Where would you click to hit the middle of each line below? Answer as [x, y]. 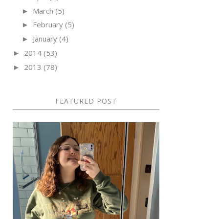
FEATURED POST [86, 101]
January [45, 39]
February [48, 25]
